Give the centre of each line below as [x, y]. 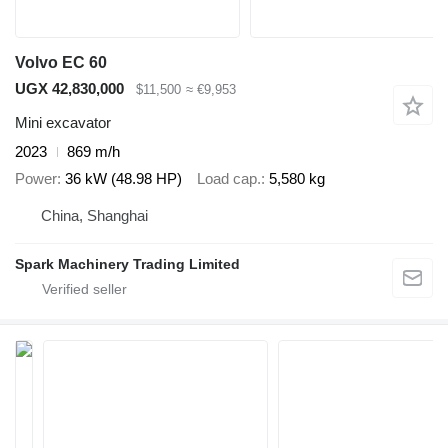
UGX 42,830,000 [69, 88]
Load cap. [229, 178]
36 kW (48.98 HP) [123, 178]
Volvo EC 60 [61, 62]
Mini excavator [63, 123]
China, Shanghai [94, 216]
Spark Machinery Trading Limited [127, 264]
